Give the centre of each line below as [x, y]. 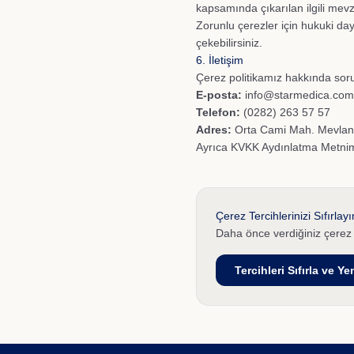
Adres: [214, 130]
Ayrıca [213, 147]
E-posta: [219, 95]
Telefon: [218, 112]
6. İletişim [220, 60]
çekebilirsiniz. [229, 43]
